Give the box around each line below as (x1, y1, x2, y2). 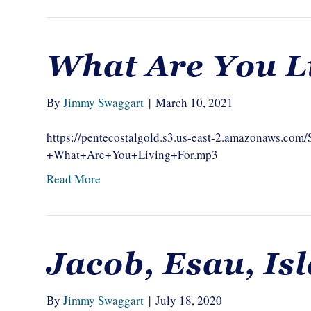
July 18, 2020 (155, 292, 223, 308)
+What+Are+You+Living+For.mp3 (47, 146, 219, 162)
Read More (47, 171, 101, 187)
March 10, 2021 (155, 94, 234, 110)
